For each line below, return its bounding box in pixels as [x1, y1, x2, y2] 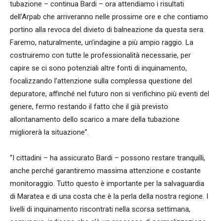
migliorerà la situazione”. [10, 128, 89, 137]
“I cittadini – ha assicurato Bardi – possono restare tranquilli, [10, 153, 205, 163]
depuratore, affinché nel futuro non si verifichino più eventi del [10, 89, 209, 99]
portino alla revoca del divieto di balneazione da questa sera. [10, 25, 205, 35]
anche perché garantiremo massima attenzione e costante [10, 166, 201, 176]
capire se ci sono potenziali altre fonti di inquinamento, [10, 64, 187, 73]
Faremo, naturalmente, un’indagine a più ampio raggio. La [10, 38, 193, 47]
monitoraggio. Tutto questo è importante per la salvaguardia [10, 179, 204, 188]
